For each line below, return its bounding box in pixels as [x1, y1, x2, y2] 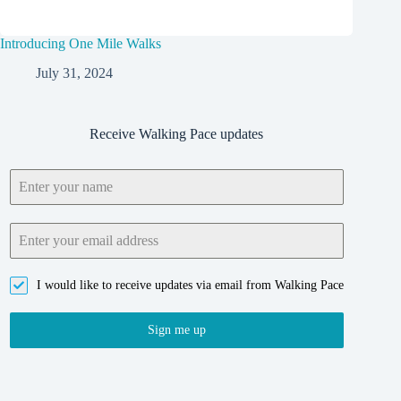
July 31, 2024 [36, 64, 113, 81]
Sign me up [147, 323, 206, 337]
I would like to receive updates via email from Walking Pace [36, 278, 344, 292]
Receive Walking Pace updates [90, 126, 264, 141]
